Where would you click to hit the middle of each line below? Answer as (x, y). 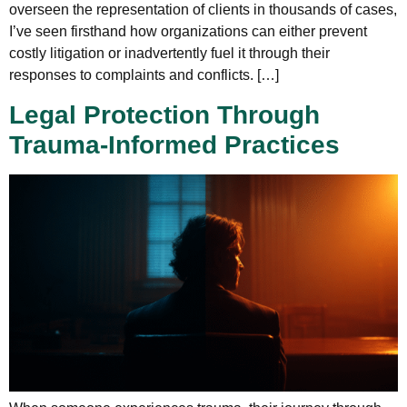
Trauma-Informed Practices (174, 144)
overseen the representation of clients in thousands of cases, (203, 10)
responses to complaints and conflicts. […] (144, 75)
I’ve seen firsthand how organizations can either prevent (188, 32)
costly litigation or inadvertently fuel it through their (169, 54)
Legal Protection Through (164, 114)
